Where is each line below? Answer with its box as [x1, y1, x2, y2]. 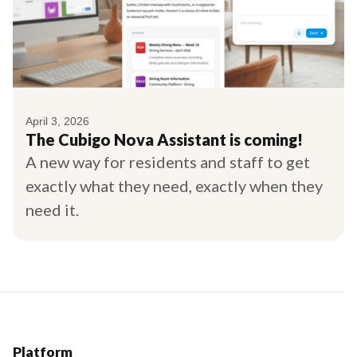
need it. [25, 199, 79, 219]
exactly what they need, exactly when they [25, 175, 323, 195]
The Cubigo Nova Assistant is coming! [25, 129, 303, 149]
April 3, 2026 [25, 114, 89, 127]
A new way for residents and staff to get [25, 151, 310, 171]
